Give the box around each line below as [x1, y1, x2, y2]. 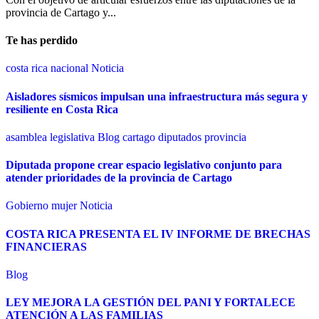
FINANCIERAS [6, 240, 87, 253]
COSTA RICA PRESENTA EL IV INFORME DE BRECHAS [6, 227, 310, 240]
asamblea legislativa [6, 130, 98, 143]
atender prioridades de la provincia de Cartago [6, 172, 232, 184]
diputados [158, 130, 204, 143]
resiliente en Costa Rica [6, 103, 118, 115]
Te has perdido [6, 34, 78, 47]
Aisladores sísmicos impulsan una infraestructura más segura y [6, 90, 308, 103]
